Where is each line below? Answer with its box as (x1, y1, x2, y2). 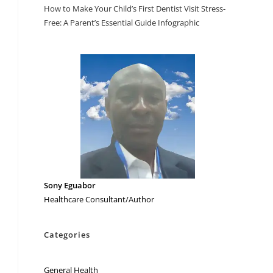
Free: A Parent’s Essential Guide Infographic (44, 16, 200, 28)
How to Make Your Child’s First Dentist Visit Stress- (44, 2, 226, 14)
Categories (44, 229, 91, 241)
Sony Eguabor (44, 180, 96, 191)
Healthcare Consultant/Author (44, 194, 155, 205)
